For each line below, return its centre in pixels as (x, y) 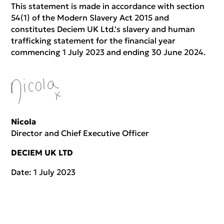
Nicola (24, 121)
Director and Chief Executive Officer (80, 133)
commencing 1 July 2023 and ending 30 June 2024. (108, 52)
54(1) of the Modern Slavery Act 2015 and (90, 17)
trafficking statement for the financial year (93, 40)
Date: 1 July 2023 (43, 172)
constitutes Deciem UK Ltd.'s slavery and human (103, 29)
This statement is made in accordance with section (108, 6)
